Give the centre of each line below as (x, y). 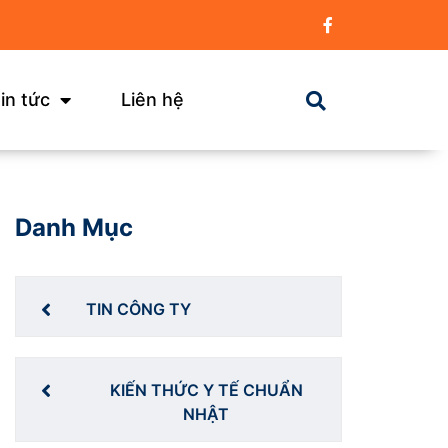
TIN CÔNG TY (139, 308)
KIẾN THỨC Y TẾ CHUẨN (206, 389)
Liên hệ (152, 99)
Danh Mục (74, 227)
